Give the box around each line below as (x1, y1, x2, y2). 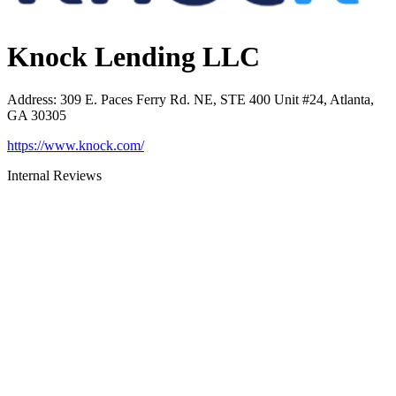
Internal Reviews (7, 168, 102, 184)
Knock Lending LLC (7, 40, 260, 72)
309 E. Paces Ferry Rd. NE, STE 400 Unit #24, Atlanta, (60, 92, 374, 108)
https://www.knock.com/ (7, 138, 144, 154)
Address (7, 92, 53, 108)
